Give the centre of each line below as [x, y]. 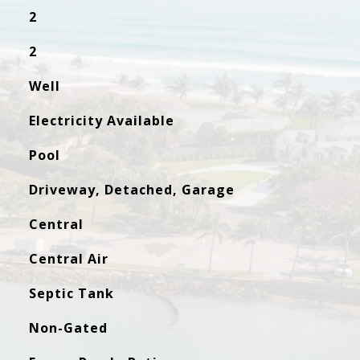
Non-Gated [68, 328]
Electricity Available [101, 121]
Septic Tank [71, 293]
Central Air [68, 259]
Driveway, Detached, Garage [131, 190]
